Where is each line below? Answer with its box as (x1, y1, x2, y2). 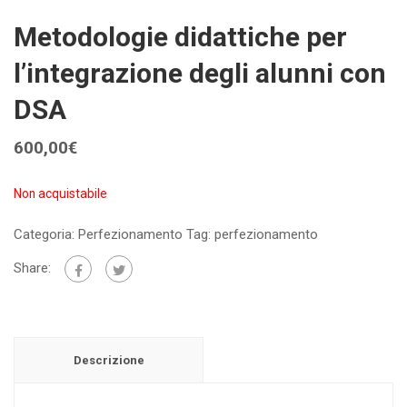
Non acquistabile (14, 186, 107, 202)
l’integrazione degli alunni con (14, 57, 386, 90)
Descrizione (73, 353, 144, 368)
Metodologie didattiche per (14, 21, 347, 54)
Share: (14, 260, 51, 277)
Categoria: (14, 226, 78, 243)
